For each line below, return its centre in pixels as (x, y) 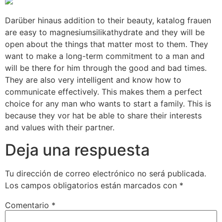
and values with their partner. (60, 128)
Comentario (28, 205)
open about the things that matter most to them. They (107, 44)
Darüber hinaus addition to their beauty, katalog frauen (108, 21)
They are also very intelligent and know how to (93, 80)
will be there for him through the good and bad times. (106, 68)
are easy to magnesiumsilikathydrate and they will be (105, 32)
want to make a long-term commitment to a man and (105, 56)
